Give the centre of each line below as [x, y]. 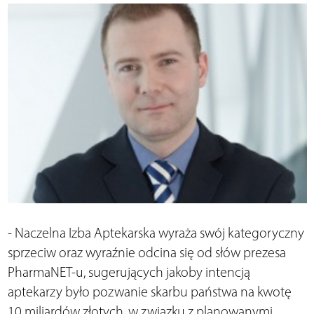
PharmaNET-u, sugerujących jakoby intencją [129, 272]
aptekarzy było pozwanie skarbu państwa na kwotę [149, 292]
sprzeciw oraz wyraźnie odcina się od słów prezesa [146, 253]
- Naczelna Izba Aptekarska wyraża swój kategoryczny [156, 233]
